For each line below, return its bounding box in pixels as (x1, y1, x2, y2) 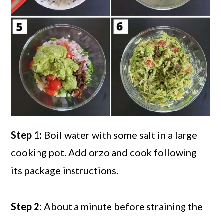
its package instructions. (11, 164, 119, 176)
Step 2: (11, 200, 42, 212)
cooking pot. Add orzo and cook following (11, 146, 197, 158)
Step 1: (11, 128, 42, 141)
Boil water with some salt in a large (42, 128, 198, 141)
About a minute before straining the (42, 200, 203, 212)
